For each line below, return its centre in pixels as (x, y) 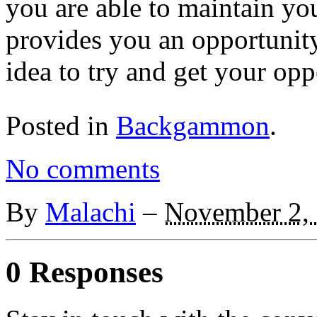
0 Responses (85, 272)
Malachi (91, 212)
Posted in (61, 125)
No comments (83, 168)
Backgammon (193, 125)
